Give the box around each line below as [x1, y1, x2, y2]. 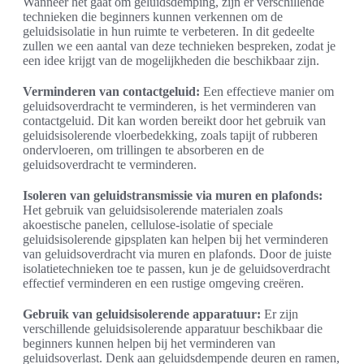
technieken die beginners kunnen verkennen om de [23, 10, 283, 24]
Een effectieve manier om [200, 84, 334, 99]
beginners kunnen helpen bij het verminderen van [23, 336, 275, 351]
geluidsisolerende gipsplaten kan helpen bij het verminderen [23, 232, 328, 247]
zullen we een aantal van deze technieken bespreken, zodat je [23, 39, 336, 54]
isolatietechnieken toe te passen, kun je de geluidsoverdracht [23, 262, 330, 276]
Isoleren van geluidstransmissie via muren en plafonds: [23, 188, 323, 203]
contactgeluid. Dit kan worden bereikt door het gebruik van [23, 114, 326, 128]
